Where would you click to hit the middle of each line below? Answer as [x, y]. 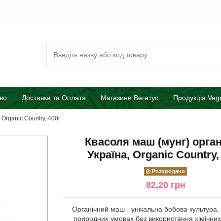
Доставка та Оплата [54, 98]
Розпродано [168, 171]
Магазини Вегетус [129, 98]
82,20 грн [166, 185]
